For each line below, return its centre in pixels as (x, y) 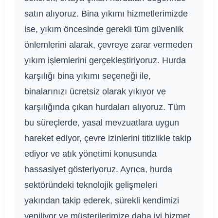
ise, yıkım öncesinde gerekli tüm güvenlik (104, 29)
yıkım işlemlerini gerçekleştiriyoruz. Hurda (105, 60)
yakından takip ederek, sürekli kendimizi (102, 200)
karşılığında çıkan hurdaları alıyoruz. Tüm (105, 107)
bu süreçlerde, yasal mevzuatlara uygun (102, 122)
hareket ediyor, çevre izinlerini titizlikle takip (108, 138)
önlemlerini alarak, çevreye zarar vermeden (108, 45)
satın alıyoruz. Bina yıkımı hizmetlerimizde (106, 13)
